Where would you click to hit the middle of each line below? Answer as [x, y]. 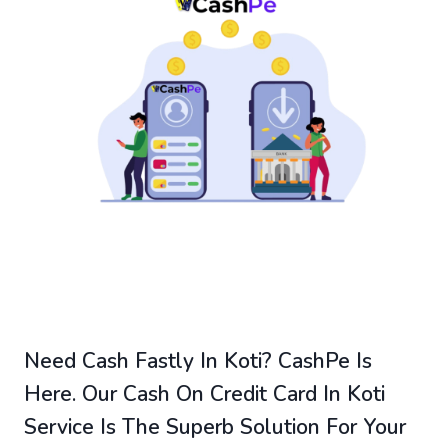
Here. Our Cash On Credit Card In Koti [204, 394]
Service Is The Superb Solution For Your [215, 427]
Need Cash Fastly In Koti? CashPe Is [198, 361]
